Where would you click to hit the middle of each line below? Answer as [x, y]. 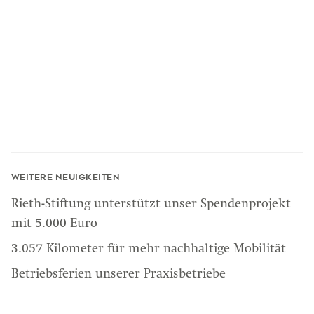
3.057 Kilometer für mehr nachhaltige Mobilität [149, 249]
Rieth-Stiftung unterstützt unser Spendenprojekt [151, 204]
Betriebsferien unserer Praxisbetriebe [118, 274]
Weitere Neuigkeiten [66, 177]
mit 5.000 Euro [54, 224]
